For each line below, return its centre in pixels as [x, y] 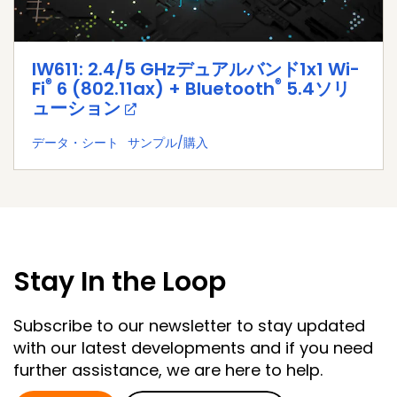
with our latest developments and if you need [193, 347]
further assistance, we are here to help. [168, 370]
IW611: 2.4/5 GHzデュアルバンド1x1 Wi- [196, 69]
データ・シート [75, 142]
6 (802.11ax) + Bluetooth [163, 88]
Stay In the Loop [120, 281]
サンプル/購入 [168, 142]
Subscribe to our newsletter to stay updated [189, 325]
